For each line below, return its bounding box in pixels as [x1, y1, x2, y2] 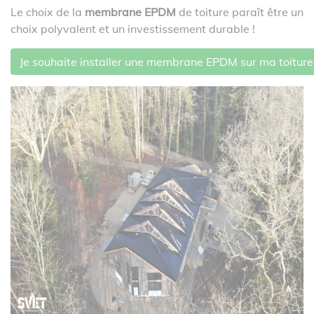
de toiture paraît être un [176, 5, 303, 19]
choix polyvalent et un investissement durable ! [11, 22, 255, 36]
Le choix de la [11, 5, 85, 19]
